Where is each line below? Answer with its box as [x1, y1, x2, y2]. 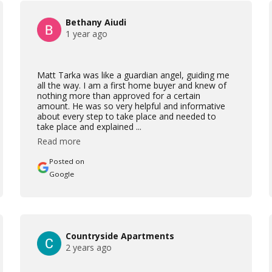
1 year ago [66, 27, 108, 39]
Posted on [49, 156, 85, 166]
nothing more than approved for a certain [37, 89, 201, 101]
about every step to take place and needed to [37, 110, 217, 122]
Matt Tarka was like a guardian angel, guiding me [37, 69, 230, 81]
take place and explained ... [37, 120, 142, 132]
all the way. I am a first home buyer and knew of [37, 79, 227, 91]
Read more [37, 135, 81, 147]
